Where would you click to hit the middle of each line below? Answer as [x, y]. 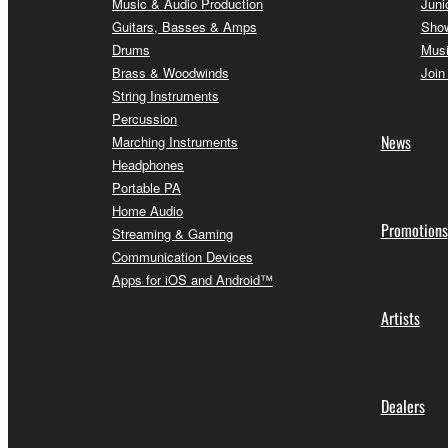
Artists [400, 317]
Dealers [402, 405]
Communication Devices [182, 256]
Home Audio [147, 210]
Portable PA [146, 187]
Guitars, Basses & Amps [184, 26]
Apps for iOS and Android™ [192, 279]
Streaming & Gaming [172, 233]
